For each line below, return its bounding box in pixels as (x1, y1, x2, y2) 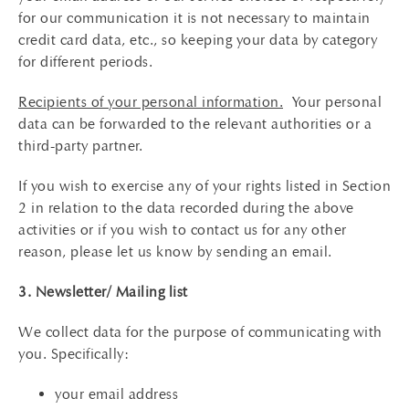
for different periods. (18, 53, 152, 70)
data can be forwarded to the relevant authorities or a (18, 115, 372, 132)
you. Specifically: (18, 345, 129, 362)
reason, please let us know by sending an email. (18, 243, 332, 260)
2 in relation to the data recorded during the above (18, 199, 354, 216)
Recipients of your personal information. (18, 93, 283, 110)
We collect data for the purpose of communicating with (18, 323, 383, 341)
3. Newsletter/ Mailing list (18, 283, 188, 300)
